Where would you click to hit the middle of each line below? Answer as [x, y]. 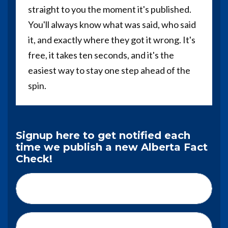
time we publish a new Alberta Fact [112, 147]
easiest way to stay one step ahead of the [109, 70]
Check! [34, 159]
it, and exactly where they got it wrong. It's [112, 40]
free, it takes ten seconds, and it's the [101, 55]
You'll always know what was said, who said [112, 25]
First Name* [57, 189]
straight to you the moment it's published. [110, 9]
